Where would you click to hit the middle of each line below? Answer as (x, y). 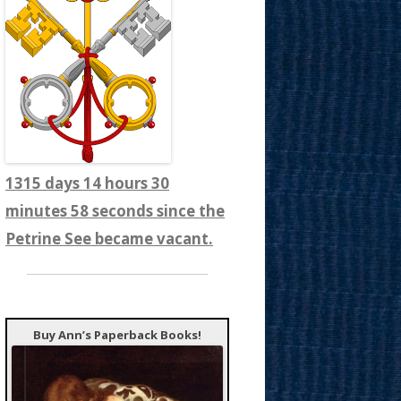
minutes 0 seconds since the (111, 211)
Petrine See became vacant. (109, 239)
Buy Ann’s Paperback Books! (117, 335)
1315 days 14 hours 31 (87, 183)
